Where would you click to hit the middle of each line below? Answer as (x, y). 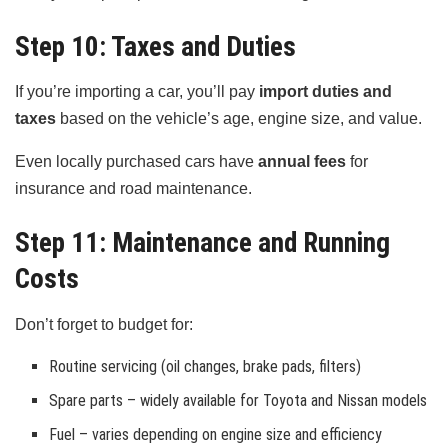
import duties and (325, 92)
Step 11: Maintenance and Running (202, 242)
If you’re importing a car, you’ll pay (137, 92)
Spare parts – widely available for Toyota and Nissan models (238, 400)
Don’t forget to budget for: (104, 324)
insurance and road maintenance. (133, 189)
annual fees (302, 162)
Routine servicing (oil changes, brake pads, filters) (205, 366)
